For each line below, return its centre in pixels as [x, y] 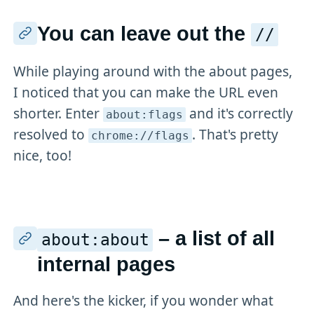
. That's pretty [235, 134]
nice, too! [43, 155]
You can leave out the [144, 33]
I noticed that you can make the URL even [146, 92]
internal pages [106, 265]
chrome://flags [141, 136]
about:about [95, 240]
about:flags [145, 115]
